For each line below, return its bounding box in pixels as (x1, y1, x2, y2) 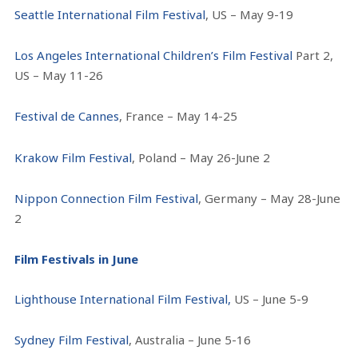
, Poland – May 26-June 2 (132, 149, 271, 165)
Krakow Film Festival (14, 149, 133, 165)
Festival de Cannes (14, 108, 120, 125)
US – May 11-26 (14, 67, 104, 84)
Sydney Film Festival (14, 332, 129, 348)
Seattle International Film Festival (14, 6, 206, 22)
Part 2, (292, 47, 334, 64)
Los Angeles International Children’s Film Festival (14, 47, 293, 64)
